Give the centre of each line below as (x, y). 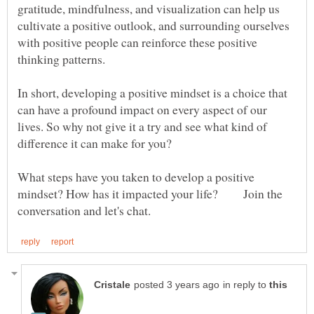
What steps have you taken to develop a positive (136, 177)
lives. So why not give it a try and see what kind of (142, 127)
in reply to (246, 285)
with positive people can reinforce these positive (137, 42)
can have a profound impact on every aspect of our (142, 110)
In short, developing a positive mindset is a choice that (152, 93)
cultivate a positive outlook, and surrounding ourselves (153, 26)
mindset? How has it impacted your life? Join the (150, 194)
